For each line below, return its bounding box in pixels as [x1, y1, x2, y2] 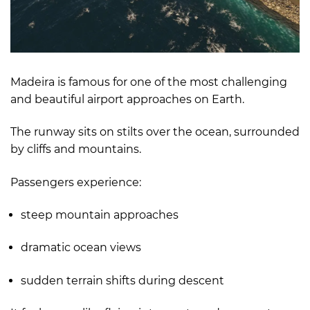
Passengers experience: [10, 175, 141, 189]
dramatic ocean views [21, 241, 141, 255]
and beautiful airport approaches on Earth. [10, 92, 244, 106]
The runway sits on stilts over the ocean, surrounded [10, 125, 300, 139]
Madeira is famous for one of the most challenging [10, 75, 287, 89]
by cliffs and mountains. [10, 143, 141, 156]
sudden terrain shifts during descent [21, 273, 224, 287]
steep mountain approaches [21, 208, 179, 221]
